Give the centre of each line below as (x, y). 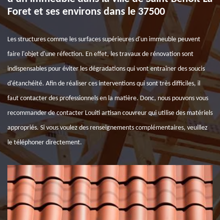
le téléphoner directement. (45, 143)
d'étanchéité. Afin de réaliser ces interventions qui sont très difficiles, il (104, 84)
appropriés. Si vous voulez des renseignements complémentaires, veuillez (108, 128)
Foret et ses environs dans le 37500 (86, 12)
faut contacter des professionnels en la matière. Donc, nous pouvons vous (108, 98)
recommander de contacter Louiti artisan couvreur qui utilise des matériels (110, 113)
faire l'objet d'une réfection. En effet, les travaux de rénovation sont (100, 54)
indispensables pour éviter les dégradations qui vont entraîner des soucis (106, 69)
